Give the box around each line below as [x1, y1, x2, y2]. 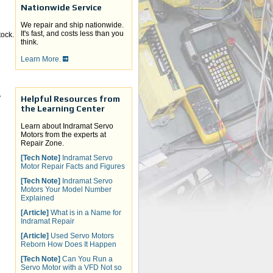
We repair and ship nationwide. [21, 21, 124, 30]
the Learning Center [21, 104, 105, 114]
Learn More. [21, 55, 63, 64]
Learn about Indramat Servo [21, 122, 113, 131]
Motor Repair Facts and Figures [21, 162, 125, 171]
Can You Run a [60, 255, 113, 264]
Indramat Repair [21, 217, 74, 226]
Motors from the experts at [21, 130, 106, 140]
